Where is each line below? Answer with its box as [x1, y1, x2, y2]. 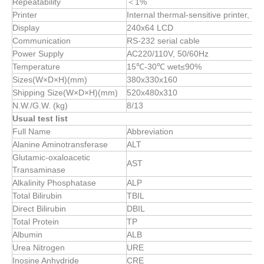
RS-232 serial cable [127, 36, 200, 45]
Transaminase [12, 165, 65, 174]
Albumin [12, 230, 42, 239]
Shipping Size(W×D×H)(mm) [12, 88, 118, 97]
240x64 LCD [127, 23, 173, 32]
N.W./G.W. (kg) [12, 101, 68, 110]
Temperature [12, 62, 60, 71]
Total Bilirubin [12, 191, 62, 200]
